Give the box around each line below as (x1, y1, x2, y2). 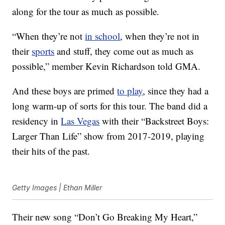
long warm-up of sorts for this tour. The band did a (12, 99, 208, 113)
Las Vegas (61, 115, 100, 128)
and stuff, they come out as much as (54, 45, 194, 58)
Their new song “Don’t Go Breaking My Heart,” (12, 210, 198, 223)
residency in (12, 115, 61, 128)
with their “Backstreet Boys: (99, 115, 209, 128)
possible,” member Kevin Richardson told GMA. (12, 60, 201, 73)
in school (85, 30, 121, 43)
